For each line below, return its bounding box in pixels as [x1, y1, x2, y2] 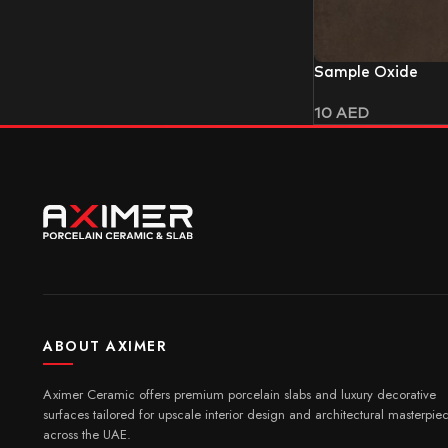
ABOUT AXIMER [43, 335, 167, 356]
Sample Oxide [313, 64, 418, 80]
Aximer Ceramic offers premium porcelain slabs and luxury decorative [43, 384, 436, 404]
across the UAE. [43, 424, 131, 444]
